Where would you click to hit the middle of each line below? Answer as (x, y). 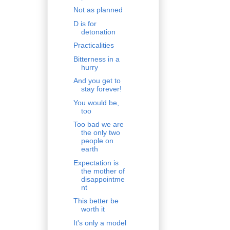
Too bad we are (98, 124)
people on (97, 141)
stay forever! (101, 89)
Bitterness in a (96, 59)
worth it (93, 209)
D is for (85, 23)
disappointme (103, 179)
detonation (98, 32)
